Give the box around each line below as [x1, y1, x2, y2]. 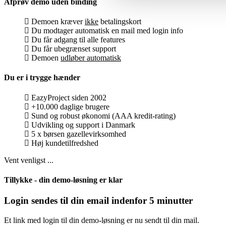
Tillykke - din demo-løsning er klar [4, 175, 123, 184]
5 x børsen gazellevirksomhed [29, 129, 126, 138]
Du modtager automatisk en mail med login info [29, 26, 183, 35]
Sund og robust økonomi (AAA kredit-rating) [29, 111, 176, 120]
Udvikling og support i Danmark [29, 120, 135, 129]
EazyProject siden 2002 [29, 93, 106, 102]
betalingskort [98, 17, 141, 26]
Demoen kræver [29, 17, 85, 26]
